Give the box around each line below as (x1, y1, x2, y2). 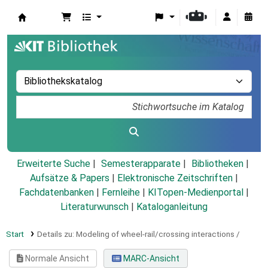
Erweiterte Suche (16, 158, 90, 170)
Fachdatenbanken (19, 187, 94, 199)
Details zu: (36, 229, 76, 239)
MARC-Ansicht (121, 254, 179, 264)
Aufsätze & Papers (30, 172, 109, 184)
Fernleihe (102, 187, 140, 199)
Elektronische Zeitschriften (117, 172, 233, 184)
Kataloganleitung (136, 201, 208, 213)
